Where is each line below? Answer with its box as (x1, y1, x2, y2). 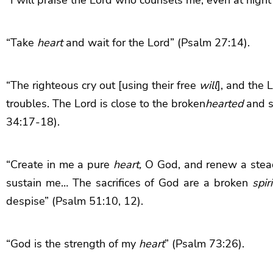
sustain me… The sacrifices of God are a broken (6, 175, 252, 190)
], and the (217, 77, 267, 93)
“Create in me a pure (6, 157, 114, 172)
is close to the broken (97, 96, 205, 111)
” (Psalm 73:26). (165, 236, 244, 251)
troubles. (6, 96, 52, 111)
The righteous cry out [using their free (10, 77, 199, 93)
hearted (205, 96, 246, 111)
